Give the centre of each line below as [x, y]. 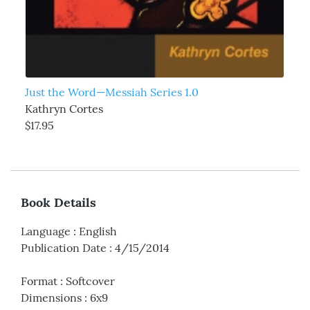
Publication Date [64, 248]
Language [46, 231]
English [98, 231]
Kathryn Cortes [64, 109]
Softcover [90, 281]
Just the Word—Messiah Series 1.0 [111, 92]
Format [39, 281]
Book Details [58, 203]
